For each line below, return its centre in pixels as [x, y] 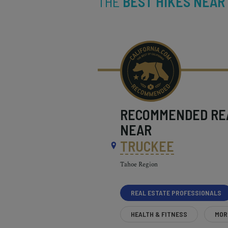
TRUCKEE [147, 146]
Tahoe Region [139, 165]
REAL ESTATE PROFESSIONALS [176, 193]
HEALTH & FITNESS [159, 214]
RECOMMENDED [166, 115]
